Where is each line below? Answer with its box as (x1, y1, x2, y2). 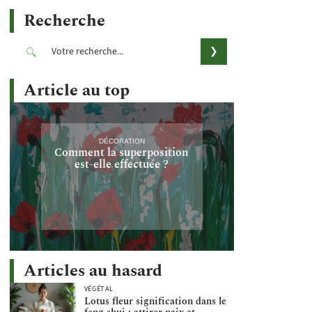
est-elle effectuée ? (75, 155, 169, 173)
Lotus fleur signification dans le (84, 294, 226, 309)
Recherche (24, 8, 105, 33)
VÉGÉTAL (84, 283, 114, 295)
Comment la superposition (54, 143, 189, 161)
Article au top (24, 78, 130, 103)
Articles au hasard (24, 258, 162, 283)
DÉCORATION (98, 136, 145, 145)
